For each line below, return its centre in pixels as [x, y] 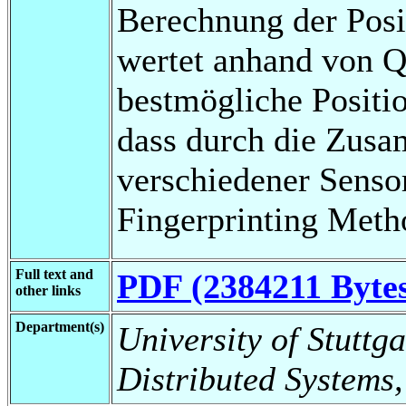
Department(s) [60, 326]
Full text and [54, 274]
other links [48, 290]
